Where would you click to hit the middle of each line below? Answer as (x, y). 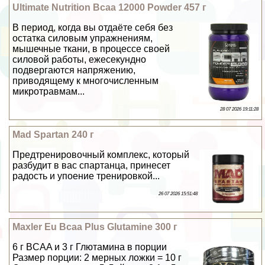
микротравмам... (49, 92)
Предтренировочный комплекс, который (101, 155)
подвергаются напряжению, (74, 70)
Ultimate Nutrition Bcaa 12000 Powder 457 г (110, 8)
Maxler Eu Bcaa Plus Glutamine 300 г (95, 227)
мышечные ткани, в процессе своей (91, 49)
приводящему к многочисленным (86, 81)
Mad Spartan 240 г (54, 135)
